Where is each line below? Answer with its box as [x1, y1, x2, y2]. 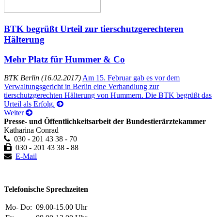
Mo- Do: [5, 203, 34, 212]
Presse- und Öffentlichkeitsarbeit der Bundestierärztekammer [4, 117, 206, 126]
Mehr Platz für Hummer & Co [4, 54, 125, 64]
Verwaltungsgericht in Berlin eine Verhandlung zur [4, 82, 159, 91]
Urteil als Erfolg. [4, 100, 55, 108]
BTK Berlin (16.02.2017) [4, 74, 81, 82]
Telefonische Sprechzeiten [4, 185, 88, 194]
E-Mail [15, 152, 37, 161]
